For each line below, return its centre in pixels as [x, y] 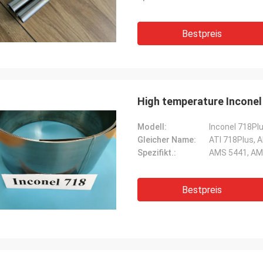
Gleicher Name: [167, 140]
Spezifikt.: [157, 153]
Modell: [152, 127]
